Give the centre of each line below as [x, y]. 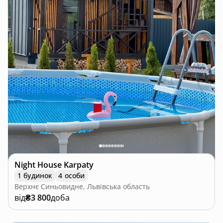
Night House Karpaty [54, 165]
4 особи [72, 176]
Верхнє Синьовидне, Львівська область [82, 187]
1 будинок [35, 176]
